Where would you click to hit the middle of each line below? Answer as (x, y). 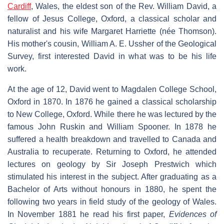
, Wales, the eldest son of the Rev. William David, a (124, 6)
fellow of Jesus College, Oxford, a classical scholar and (112, 18)
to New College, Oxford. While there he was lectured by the (112, 114)
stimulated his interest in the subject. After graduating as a (112, 176)
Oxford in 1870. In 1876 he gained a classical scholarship (112, 101)
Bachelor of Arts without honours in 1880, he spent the (112, 189)
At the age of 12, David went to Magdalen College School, (112, 89)
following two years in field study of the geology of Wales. (112, 201)
